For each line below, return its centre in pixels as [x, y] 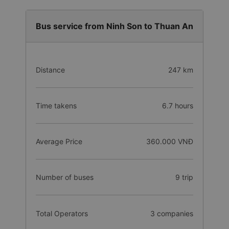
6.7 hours [177, 106]
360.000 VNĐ [169, 141]
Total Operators [62, 213]
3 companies [171, 213]
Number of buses [65, 177]
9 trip [184, 177]
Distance [50, 70]
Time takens [56, 106]
